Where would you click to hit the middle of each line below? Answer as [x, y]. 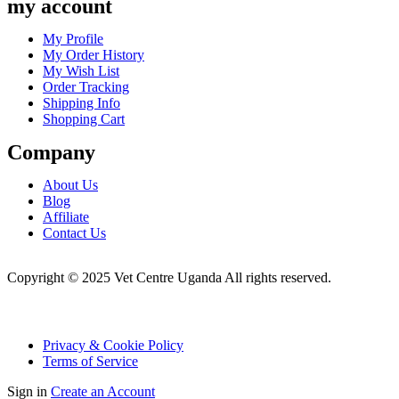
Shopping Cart [84, 119]
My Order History [94, 55]
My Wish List [81, 71]
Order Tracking [86, 87]
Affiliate [66, 217]
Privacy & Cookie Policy [113, 346]
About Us [70, 185]
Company [51, 153]
